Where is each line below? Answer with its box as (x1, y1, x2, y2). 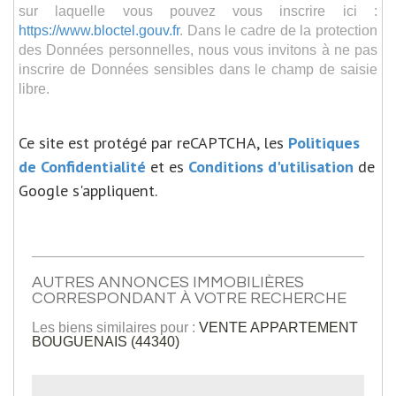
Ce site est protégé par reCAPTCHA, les (19, 131, 288, 153)
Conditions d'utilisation (188, 155, 354, 177)
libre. (19, 80, 49, 96)
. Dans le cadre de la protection (179, 21, 377, 38)
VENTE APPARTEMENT (199, 318, 358, 335)
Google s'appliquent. (19, 179, 157, 201)
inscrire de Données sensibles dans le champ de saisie (19, 60, 377, 77)
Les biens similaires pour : (32, 318, 199, 335)
